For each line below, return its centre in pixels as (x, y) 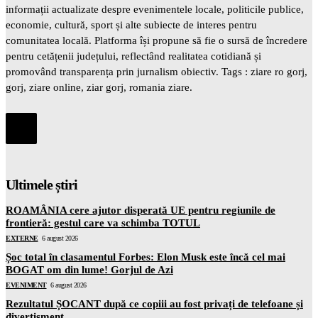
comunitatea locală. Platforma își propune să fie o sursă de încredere (157, 41)
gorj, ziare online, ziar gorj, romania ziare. (99, 88)
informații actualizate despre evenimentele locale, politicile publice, (155, 10)
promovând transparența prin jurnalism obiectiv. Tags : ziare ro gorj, (157, 72)
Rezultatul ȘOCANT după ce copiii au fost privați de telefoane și (154, 303)
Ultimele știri (42, 185)
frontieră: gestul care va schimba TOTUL (103, 223)
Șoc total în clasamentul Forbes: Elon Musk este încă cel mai (146, 257)
